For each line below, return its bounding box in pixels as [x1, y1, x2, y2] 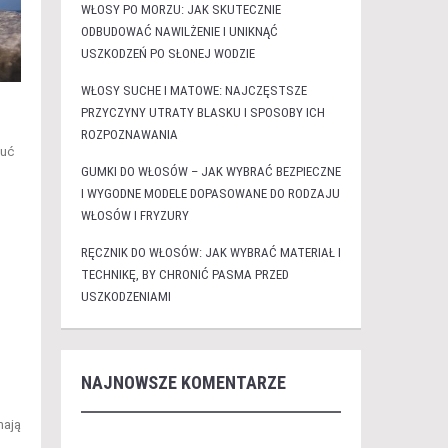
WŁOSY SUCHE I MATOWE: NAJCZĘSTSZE [80, 83, 307, 98]
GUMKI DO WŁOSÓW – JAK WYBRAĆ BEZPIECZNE [80, 164, 341, 179]
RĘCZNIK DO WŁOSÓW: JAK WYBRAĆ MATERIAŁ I [80, 245, 341, 260]
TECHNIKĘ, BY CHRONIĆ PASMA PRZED [80, 267, 289, 282]
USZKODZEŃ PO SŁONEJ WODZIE [80, 46, 255, 61]
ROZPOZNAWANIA [80, 127, 178, 142]
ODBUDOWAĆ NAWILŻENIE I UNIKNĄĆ [80, 24, 278, 39]
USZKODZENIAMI [80, 289, 171, 304]
